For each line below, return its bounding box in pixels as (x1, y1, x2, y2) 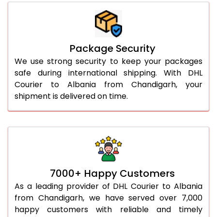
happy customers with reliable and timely (15, 203, 202, 215)
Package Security (69, 41, 155, 55)
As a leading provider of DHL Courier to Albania (15, 180, 202, 192)
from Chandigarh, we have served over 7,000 (15, 192, 202, 203)
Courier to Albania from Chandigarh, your (15, 78, 202, 90)
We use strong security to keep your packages (15, 55, 202, 67)
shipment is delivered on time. (15, 90, 128, 102)
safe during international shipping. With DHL (15, 67, 202, 78)
